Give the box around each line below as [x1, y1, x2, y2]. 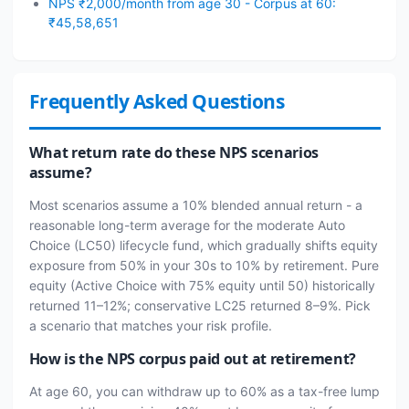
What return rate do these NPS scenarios [28, 142, 319, 163]
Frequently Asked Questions [28, 88, 285, 114]
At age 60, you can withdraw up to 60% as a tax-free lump [28, 383, 380, 399]
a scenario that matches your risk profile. [28, 317, 272, 333]
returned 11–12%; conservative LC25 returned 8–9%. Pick [28, 297, 371, 313]
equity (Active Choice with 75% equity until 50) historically [28, 277, 375, 293]
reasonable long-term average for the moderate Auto [28, 216, 345, 233]
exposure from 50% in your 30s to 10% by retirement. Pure [28, 257, 379, 273]
